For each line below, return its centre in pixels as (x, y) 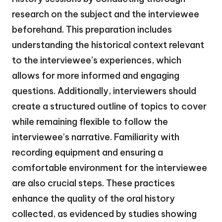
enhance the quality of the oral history (93, 198)
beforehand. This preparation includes (92, 29)
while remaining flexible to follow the (90, 121)
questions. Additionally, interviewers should (104, 91)
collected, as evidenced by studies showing (104, 214)
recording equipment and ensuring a (87, 152)
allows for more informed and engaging (96, 75)
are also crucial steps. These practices (93, 183)
